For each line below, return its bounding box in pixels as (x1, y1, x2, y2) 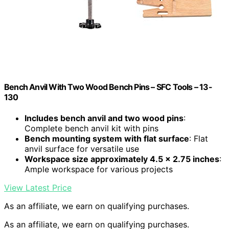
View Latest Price (4, 182, 72, 193)
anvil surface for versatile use (25, 143, 139, 154)
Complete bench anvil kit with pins (25, 123, 158, 133)
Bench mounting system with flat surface (25, 133, 189, 144)
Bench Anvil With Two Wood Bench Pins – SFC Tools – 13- (4, 81, 212, 92)
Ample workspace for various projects (25, 164, 173, 174)
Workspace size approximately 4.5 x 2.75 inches (25, 153, 219, 164)
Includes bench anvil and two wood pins (25, 112, 184, 123)
